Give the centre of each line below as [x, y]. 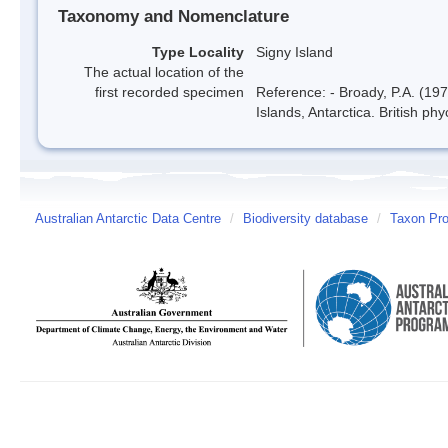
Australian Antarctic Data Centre [128, 218]
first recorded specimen [169, 91]
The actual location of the [164, 71]
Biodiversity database [305, 218]
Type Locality [198, 51]
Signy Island [294, 51]
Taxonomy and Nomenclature [173, 17]
